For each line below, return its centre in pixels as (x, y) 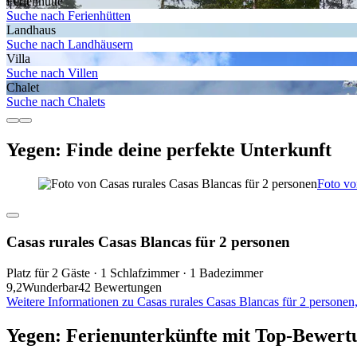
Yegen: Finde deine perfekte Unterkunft (169, 150)
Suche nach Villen (52, 73)
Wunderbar (50, 287)
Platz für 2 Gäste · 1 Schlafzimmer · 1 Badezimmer (135, 273)
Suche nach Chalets (56, 102)
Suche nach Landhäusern (70, 45)
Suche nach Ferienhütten (69, 16)
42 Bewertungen (120, 287)
